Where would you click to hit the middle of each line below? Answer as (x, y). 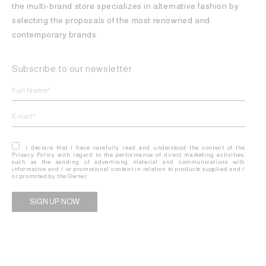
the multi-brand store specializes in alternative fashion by (126, 6)
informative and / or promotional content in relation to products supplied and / (129, 169)
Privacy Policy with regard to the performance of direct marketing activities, (129, 155)
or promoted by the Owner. (50, 176)
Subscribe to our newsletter (72, 69)
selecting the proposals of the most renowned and (111, 20)
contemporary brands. (56, 35)
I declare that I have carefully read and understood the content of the (134, 148)
